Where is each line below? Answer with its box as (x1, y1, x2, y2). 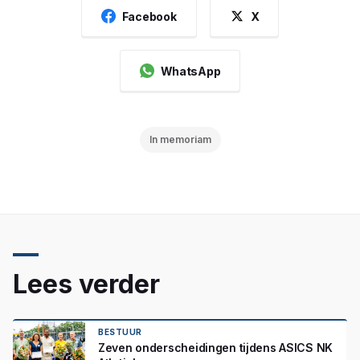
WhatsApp (160, 63, 221, 78)
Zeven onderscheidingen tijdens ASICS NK (98, 341, 333, 354)
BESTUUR (98, 327, 142, 337)
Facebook (121, 9, 177, 23)
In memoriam (149, 133, 211, 145)
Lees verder (13, 268, 160, 300)
